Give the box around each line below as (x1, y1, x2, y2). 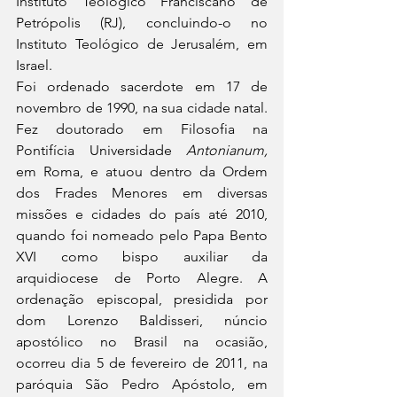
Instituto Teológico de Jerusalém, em (16, 35, 268, 53)
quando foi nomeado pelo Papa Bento (16, 227, 268, 245)
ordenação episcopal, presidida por (16, 291, 268, 308)
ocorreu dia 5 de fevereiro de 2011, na (16, 354, 268, 372)
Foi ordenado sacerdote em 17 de (16, 78, 268, 96)
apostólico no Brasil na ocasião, (16, 333, 268, 351)
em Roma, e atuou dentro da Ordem (16, 163, 268, 181)
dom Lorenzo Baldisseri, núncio (16, 312, 268, 330)
